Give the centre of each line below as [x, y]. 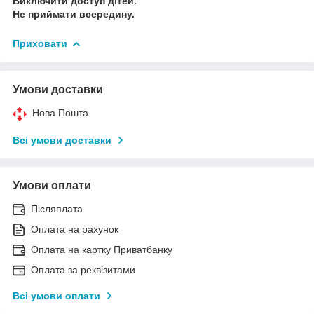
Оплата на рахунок [75, 229]
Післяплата [57, 209]
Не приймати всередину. [74, 14]
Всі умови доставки [62, 140]
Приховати [40, 43]
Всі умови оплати [56, 295]
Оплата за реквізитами [83, 269]
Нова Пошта [60, 112]
